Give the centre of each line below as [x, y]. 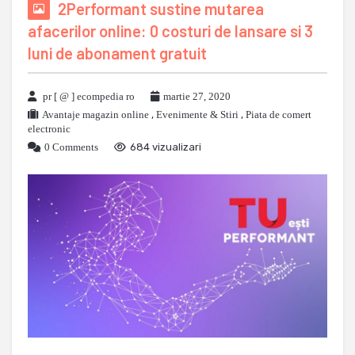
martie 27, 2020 [197, 96]
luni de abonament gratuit [117, 53]
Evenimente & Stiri [197, 115]
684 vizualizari [166, 147]
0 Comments [71, 147]
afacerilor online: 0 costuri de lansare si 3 [170, 31]
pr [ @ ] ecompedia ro [89, 96]
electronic [49, 129]
